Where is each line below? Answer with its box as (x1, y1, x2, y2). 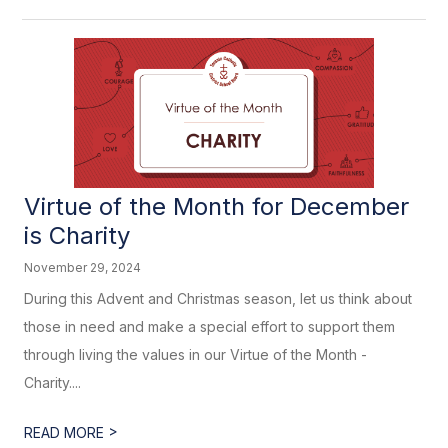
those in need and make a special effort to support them (24, 318, 396, 335)
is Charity (24, 221, 131, 250)
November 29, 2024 (24, 260, 142, 275)
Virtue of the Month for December (24, 192, 410, 221)
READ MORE (24, 424, 109, 441)
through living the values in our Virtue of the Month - (24, 346, 368, 363)
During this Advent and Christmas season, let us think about (24, 290, 413, 307)
